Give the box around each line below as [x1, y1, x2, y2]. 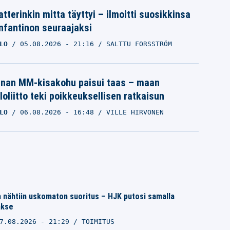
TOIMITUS [81, 218, 114, 226]
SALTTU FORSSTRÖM [106, 40, 172, 48]
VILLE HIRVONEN [106, 108, 164, 117]
